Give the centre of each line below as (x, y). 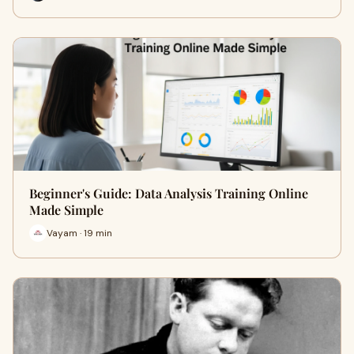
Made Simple (66, 210)
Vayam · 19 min (79, 233)
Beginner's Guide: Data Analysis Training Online (169, 193)
